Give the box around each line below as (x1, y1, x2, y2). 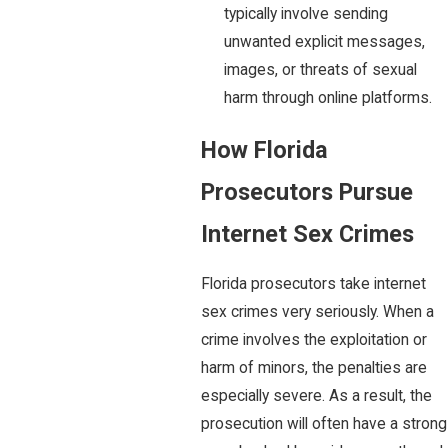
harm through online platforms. (224, 88, 433, 107)
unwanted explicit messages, (224, 32, 426, 51)
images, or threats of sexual (224, 60, 418, 79)
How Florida (201, 135, 328, 164)
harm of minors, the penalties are (201, 359, 427, 378)
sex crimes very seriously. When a (201, 303, 434, 322)
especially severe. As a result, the (201, 387, 432, 406)
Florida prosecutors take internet (201, 275, 426, 294)
